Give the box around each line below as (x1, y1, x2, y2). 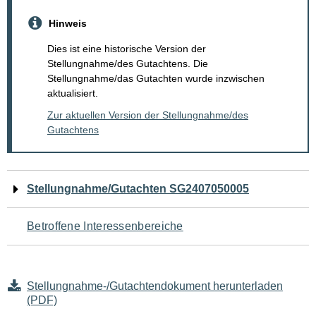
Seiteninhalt (6, 260, 121, 287)
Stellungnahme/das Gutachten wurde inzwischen (47, 73, 265, 85)
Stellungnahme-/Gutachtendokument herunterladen (27, 280, 283, 293)
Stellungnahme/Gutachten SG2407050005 (27, 183, 249, 195)
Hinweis (49, 17, 87, 29)
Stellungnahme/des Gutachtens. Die (47, 58, 208, 70)
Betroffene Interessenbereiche (27, 220, 183, 233)
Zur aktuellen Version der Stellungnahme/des (47, 109, 248, 121)
